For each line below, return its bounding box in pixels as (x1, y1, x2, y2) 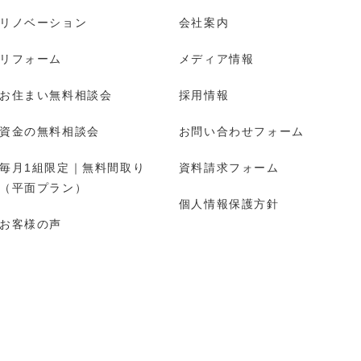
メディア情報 (178, 52, 255, 65)
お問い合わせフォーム (178, 125, 305, 138)
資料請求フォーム (178, 161, 280, 174)
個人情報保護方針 (178, 197, 280, 210)
